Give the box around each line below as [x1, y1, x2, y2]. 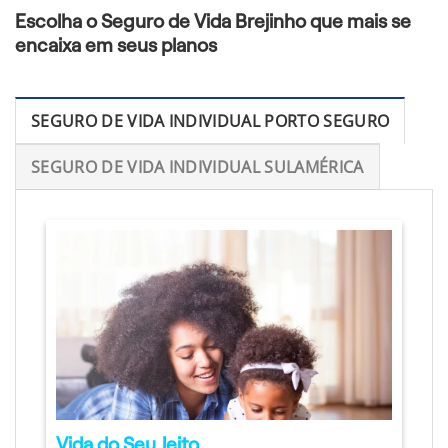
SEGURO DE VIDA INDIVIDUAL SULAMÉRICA [31, 156, 364, 179]
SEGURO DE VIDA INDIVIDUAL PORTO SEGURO [31, 110, 390, 133]
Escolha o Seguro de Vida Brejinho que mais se [15, 10, 411, 32]
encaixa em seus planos [15, 34, 217, 56]
